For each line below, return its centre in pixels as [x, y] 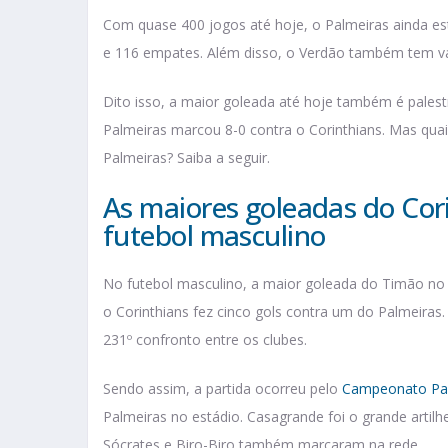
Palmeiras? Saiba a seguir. [186, 158]
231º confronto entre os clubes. [205, 340]
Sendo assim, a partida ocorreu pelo [222, 389]
